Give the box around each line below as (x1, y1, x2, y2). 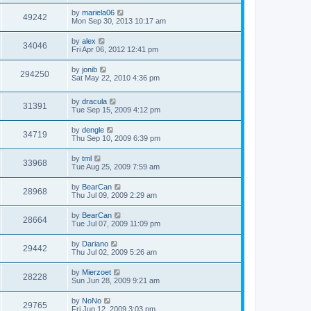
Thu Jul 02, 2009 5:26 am (72, 248, 157, 257)
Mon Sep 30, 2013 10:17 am (72, 16, 166, 25)
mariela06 (82, 8, 115, 17)
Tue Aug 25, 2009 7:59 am (72, 162, 160, 171)
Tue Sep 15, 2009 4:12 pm (72, 106, 160, 115)
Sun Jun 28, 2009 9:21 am (72, 276, 160, 285)
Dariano (82, 239, 108, 249)
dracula (82, 97, 107, 106)
